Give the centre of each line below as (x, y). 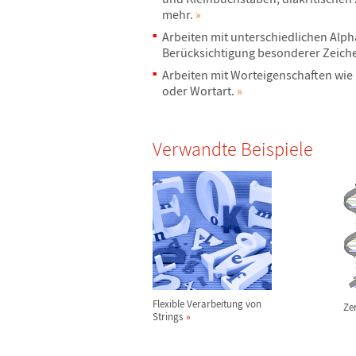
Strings (168, 317)
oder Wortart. (199, 91)
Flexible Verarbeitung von (207, 304)
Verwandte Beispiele (233, 149)
